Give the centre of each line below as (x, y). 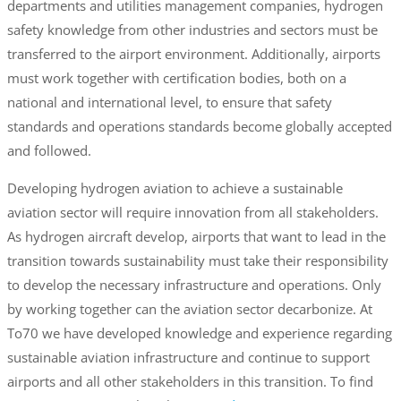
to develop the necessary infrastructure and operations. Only (194, 285)
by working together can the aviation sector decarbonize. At (189, 309)
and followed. (49, 151)
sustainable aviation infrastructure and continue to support (188, 358)
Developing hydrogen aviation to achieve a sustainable (175, 188)
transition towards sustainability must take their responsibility (197, 261)
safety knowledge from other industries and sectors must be (192, 30)
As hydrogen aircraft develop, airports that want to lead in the (196, 237)
